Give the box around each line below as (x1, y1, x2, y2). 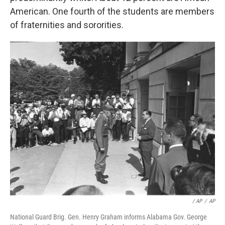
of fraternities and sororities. (10, 20, 124, 30)
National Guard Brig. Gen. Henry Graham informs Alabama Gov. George (10, 213, 207, 221)
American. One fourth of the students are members (10, 6, 214, 17)
